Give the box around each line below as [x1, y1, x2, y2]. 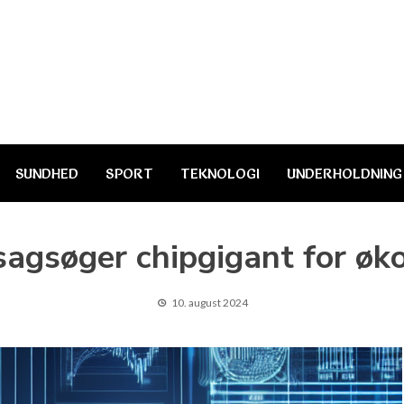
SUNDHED [15, 164, 78, 182]
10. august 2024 [170, 296, 248, 309]
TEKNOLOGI [180, 164, 260, 182]
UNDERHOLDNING [287, 164, 402, 182]
